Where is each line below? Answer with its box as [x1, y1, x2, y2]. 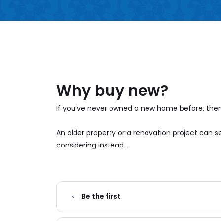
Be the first [81, 191, 121, 202]
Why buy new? [56, 80, 169, 102]
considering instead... [56, 140, 128, 150]
